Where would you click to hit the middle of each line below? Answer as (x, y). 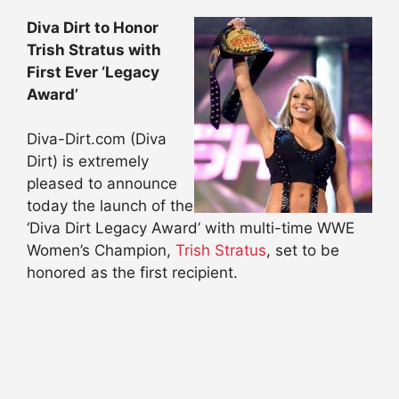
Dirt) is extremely (88, 162)
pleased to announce (102, 184)
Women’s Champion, (101, 251)
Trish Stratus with (94, 49)
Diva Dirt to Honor (93, 27)
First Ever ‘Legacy (93, 72)
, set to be (303, 251)
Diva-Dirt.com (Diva (97, 139)
